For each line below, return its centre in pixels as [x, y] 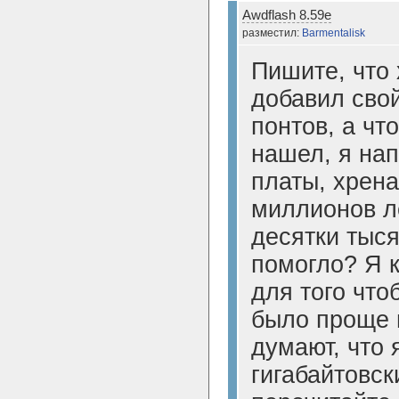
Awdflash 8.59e [287, 15]
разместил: [272, 33]
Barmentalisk [334, 33]
